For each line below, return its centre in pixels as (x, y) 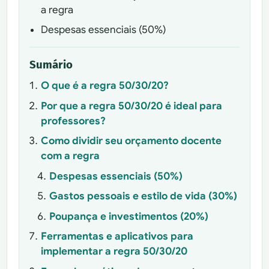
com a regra (70, 156)
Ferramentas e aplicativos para (117, 237)
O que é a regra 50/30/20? (104, 86)
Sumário (51, 65)
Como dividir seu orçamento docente (131, 141)
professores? (73, 121)
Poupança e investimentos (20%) (128, 216)
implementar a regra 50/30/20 (114, 252)
